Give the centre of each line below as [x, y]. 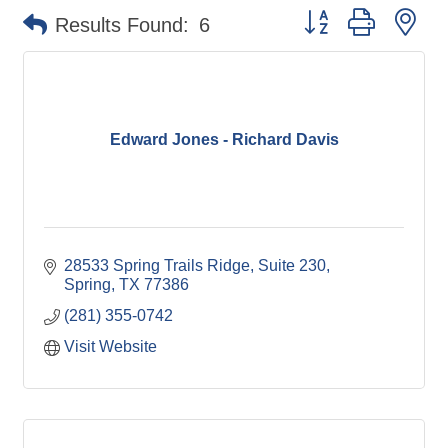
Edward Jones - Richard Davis [224, 139]
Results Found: [122, 25]
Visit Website [110, 346]
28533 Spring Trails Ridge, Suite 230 [195, 265]
